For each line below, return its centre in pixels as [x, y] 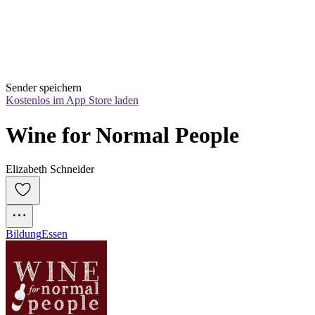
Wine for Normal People [122, 135]
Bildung [24, 234]
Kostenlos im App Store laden [72, 101]
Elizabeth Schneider [50, 169]
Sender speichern [44, 88]
